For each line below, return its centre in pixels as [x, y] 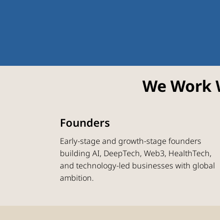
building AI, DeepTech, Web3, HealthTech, [136, 153]
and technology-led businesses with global [138, 165]
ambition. [77, 178]
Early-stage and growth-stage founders [131, 141]
